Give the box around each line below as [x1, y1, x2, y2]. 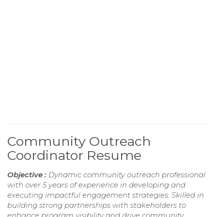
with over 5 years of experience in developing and [7, 180, 186, 189]
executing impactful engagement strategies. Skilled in [7, 190, 204, 200]
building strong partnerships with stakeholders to [7, 200, 186, 210]
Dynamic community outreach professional [48, 170, 205, 179]
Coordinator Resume [7, 147, 141, 163]
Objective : [7, 170, 48, 179]
